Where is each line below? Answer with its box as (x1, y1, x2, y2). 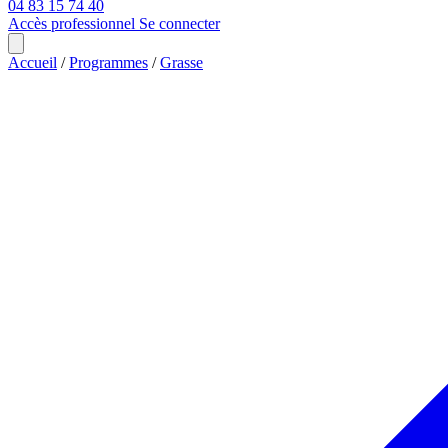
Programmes (69, 54, 148, 71)
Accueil (8, 54, 57, 71)
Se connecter (139, 15, 220, 32)
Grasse (160, 54, 203, 71)
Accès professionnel (8, 15, 139, 32)
